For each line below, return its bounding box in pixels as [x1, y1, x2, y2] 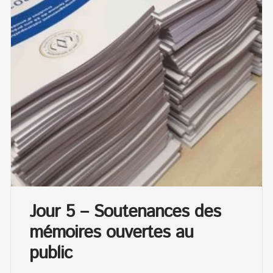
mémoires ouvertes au [29, 219, 194, 246]
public [29, 240, 73, 266]
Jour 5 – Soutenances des [29, 199, 221, 225]
